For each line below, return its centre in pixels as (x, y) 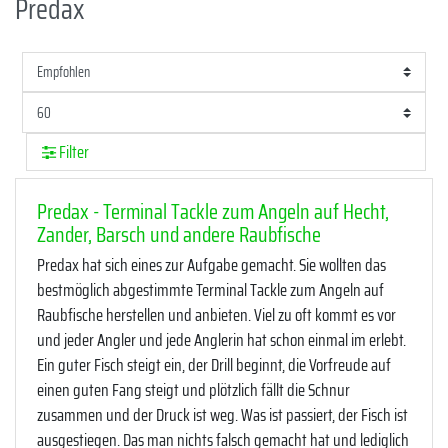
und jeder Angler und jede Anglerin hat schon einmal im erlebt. (221, 339)
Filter (74, 151)
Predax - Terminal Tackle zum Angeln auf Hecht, (213, 211)
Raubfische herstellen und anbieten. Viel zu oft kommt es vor (216, 314)
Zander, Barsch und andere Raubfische (179, 234)
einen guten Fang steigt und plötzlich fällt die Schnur (193, 389)
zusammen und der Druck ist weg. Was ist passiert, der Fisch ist (222, 414)
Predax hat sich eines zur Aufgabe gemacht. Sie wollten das (211, 264)
